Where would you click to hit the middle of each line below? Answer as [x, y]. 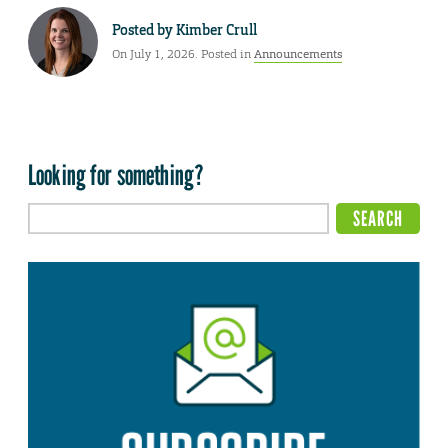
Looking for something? [116, 175]
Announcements [298, 53]
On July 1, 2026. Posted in [183, 53]
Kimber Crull [216, 29]
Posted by [144, 29]
